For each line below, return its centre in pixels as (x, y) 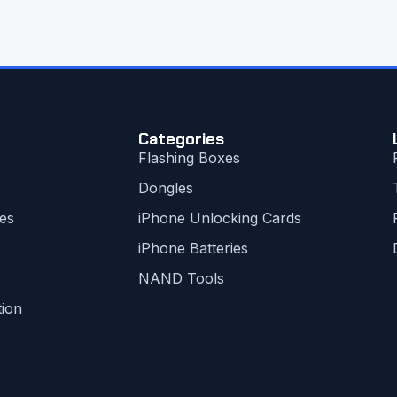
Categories (181, 139)
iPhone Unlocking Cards (219, 218)
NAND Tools (181, 278)
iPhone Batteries (193, 248)
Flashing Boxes (189, 157)
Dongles (165, 187)
